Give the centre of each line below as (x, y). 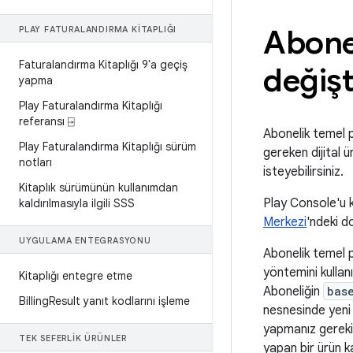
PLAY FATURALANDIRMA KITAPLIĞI (98, 29)
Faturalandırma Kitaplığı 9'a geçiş (103, 65)
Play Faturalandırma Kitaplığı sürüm (108, 147)
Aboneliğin (293, 292)
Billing (34, 301)
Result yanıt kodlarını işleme (119, 301)
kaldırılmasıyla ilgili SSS (77, 203)
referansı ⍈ (46, 121)
